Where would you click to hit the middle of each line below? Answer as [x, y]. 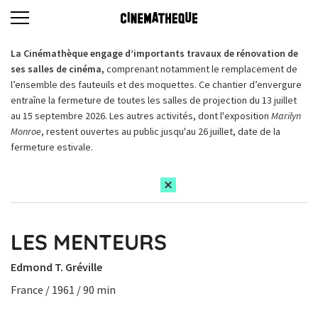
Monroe [26, 131]
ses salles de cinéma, [59, 69]
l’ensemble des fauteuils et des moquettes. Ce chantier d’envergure [156, 84]
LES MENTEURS [89, 242]
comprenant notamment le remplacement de [202, 69]
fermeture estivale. [52, 147]
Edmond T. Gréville [56, 267]
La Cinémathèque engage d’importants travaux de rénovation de [154, 53]
